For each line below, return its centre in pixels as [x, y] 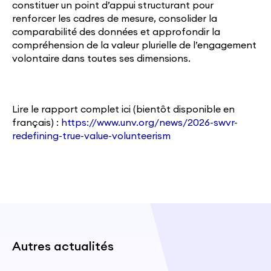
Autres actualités [63, 247]
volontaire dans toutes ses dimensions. [101, 58]
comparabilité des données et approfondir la [116, 32]
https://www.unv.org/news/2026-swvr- [149, 122]
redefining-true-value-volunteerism [91, 136]
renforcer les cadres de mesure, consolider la [115, 18]
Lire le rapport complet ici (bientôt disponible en [123, 109]
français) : [37, 122]
